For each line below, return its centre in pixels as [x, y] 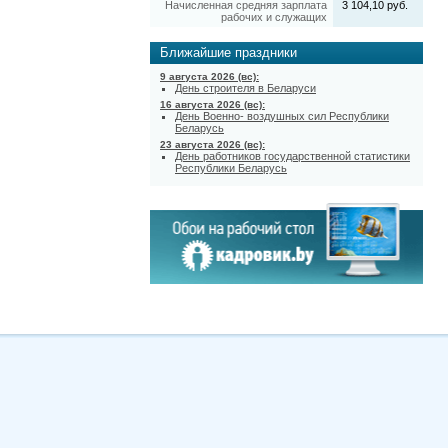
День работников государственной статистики [292, 156]
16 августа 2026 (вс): [212, 105]
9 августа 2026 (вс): [209, 77]
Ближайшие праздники [228, 53]
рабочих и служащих [274, 17]
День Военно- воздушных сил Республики [282, 116]
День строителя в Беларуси [245, 88]
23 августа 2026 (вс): [212, 145]
